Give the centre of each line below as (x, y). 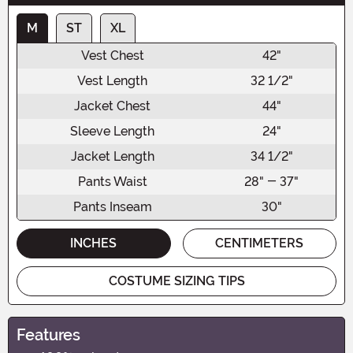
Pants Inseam (112, 206)
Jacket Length (112, 156)
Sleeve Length (112, 131)
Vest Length (112, 80)
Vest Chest (112, 55)
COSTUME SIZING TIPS (176, 281)
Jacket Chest (112, 106)
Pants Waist (112, 181)
